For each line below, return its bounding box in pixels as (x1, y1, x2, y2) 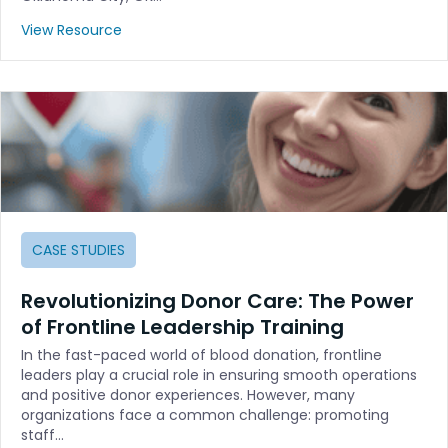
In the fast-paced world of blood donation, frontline (21, 344, 382, 365)
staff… (21, 424, 64, 445)
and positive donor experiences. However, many (21, 384, 355, 405)
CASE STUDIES (32, 239, 125, 260)
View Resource (21, 19, 122, 40)
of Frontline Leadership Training (21, 312, 344, 341)
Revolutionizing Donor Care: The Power (21, 286, 414, 315)
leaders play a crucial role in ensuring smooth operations (21, 364, 417, 385)
